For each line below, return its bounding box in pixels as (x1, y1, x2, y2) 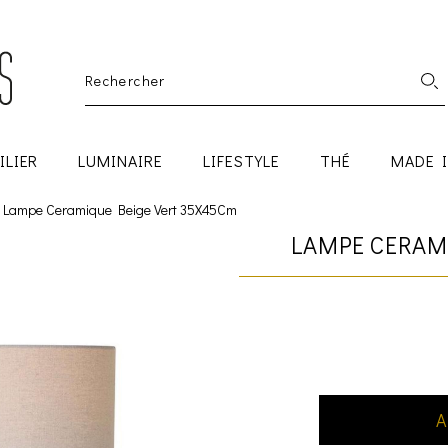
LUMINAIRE (78, 149, 164, 171)
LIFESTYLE (203, 149, 280, 171)
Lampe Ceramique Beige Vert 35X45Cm (3, 199, 237, 219)
